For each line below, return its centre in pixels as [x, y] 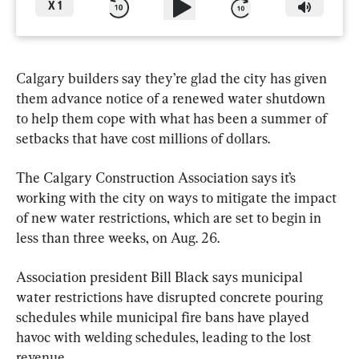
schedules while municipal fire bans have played [164, 317]
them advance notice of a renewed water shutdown [172, 98]
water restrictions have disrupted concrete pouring [171, 296]
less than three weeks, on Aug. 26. [118, 237]
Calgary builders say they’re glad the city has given [173, 78]
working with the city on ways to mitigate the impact [178, 197]
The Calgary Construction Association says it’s [157, 177]
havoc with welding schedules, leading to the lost [165, 337]
